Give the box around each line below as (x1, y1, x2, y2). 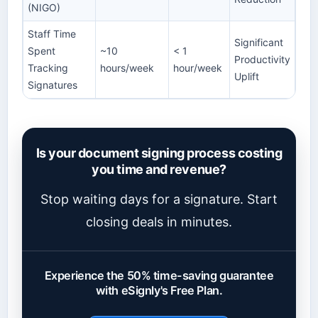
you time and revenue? (92, 161, 226, 177)
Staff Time (28, 27, 76, 40)
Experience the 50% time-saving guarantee (44, 268, 274, 283)
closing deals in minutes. (86, 214, 232, 229)
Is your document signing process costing (35, 145, 283, 160)
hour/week (173, 61, 222, 74)
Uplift (234, 70, 259, 82)
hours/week (100, 61, 154, 74)
